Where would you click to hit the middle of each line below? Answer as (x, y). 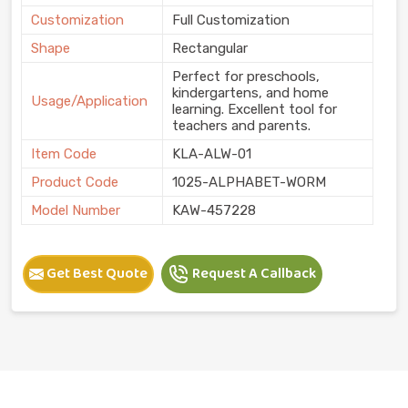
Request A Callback (253, 273)
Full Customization (231, 20)
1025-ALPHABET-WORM (249, 182)
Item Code (64, 153)
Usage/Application (89, 101)
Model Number (76, 210)
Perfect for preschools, (246, 76)
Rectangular (210, 48)
